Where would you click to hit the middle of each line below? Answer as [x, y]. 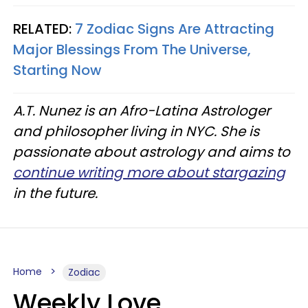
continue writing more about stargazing [149, 173]
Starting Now [57, 70]
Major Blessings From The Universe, [132, 49]
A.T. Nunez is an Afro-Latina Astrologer [142, 111]
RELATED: [44, 29]
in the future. [55, 193]
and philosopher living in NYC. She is [136, 131]
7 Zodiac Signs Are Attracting [175, 29]
